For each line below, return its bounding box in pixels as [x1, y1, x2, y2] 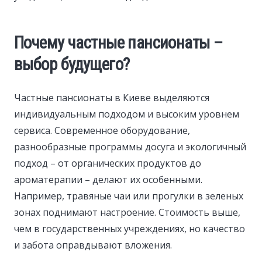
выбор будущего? [14, 54, 130, 74]
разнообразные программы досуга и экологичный [14, 140, 246, 153]
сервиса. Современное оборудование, [14, 123, 190, 137]
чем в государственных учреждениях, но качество [14, 222, 245, 235]
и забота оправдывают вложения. [14, 238, 172, 251]
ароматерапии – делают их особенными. [14, 173, 202, 186]
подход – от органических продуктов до [14, 156, 201, 170]
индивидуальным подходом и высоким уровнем [14, 107, 239, 120]
